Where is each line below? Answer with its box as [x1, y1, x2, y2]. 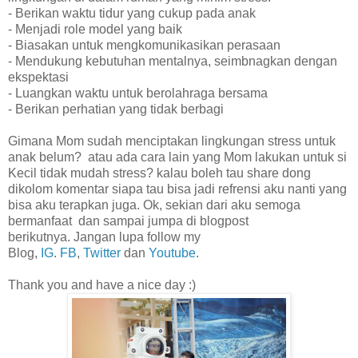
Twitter [83, 246, 121, 261]
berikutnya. [8, 230, 74, 245]
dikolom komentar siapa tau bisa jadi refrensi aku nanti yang [8, 182, 347, 197]
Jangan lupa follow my [74, 230, 201, 245]
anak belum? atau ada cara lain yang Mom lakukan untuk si [8, 150, 347, 165]
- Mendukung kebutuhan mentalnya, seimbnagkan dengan [8, 54, 337, 69]
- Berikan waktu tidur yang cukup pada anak [8, 6, 256, 21]
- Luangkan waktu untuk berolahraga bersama [8, 86, 268, 101]
